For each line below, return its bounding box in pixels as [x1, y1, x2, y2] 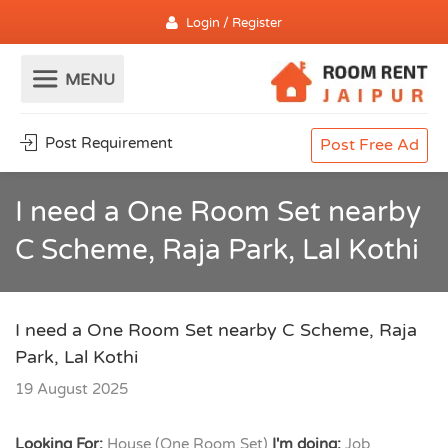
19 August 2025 [15, 380, 128, 398]
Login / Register [186, 15, 282, 31]
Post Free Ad [320, 135, 419, 155]
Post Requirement [41, 134, 173, 152]
